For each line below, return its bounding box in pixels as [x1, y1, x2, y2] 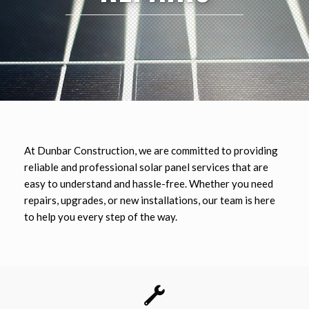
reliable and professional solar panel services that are [24, 161, 268, 174]
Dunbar [37, 144, 72, 157]
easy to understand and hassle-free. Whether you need [24, 177, 273, 190]
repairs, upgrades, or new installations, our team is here [24, 194, 275, 207]
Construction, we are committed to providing [72, 144, 278, 157]
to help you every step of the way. [24, 210, 177, 223]
